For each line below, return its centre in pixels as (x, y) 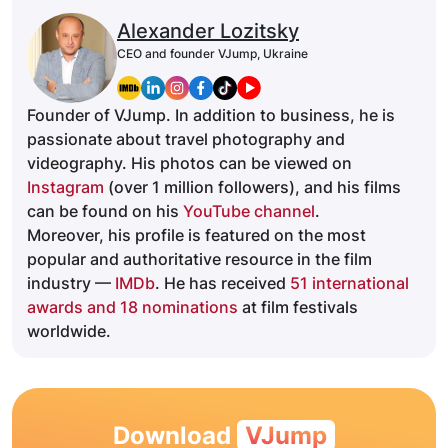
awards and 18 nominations (132, 307)
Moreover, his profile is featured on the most (196, 235)
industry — (71, 283)
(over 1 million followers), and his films (252, 187)
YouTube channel (249, 211)
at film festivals (298, 307)
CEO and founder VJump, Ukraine (212, 54)
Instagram (65, 187)
